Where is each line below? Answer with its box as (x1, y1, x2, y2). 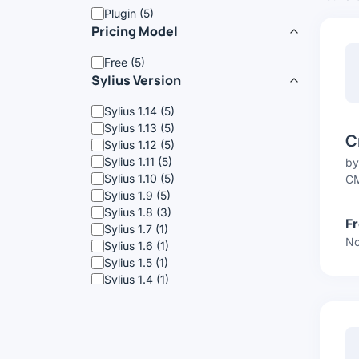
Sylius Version (91, 71, 181, 89)
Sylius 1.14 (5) (104, 104, 175, 118)
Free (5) (104, 55, 145, 69)
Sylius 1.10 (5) (104, 171, 175, 185)
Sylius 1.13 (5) (104, 121, 175, 135)
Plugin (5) (104, 6, 154, 20)
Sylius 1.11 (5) (104, 155, 172, 168)
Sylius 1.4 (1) (104, 272, 169, 286)
